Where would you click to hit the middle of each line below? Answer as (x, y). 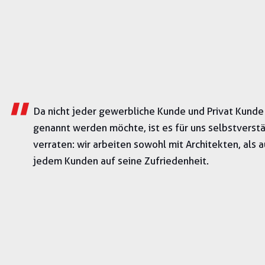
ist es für (169, 128)
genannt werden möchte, (91, 128)
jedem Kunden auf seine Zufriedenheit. (121, 161)
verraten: (55, 144)
